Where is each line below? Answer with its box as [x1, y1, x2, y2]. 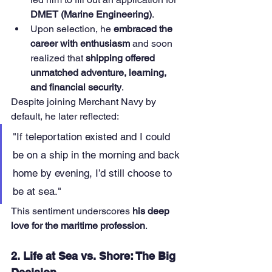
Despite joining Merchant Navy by [11, 96, 158, 108]
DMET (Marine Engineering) [30, 8, 152, 21]
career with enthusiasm [30, 38, 130, 50]
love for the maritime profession [11, 220, 145, 232]
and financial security [30, 81, 121, 93]
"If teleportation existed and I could [13, 131, 173, 143]
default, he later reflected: [11, 110, 119, 123]
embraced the [114, 23, 175, 35]
